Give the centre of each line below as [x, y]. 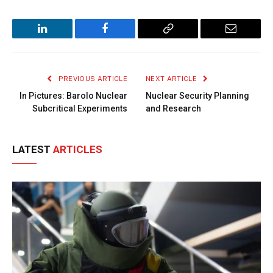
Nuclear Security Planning [197, 96]
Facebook [126, 37]
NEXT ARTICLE [172, 79]
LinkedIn [62, 37]
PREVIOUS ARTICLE [92, 79]
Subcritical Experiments [80, 109]
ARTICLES [78, 150]
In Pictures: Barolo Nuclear [73, 96]
